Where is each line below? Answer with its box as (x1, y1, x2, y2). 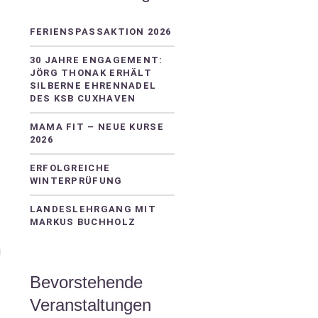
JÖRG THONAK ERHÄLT (29, 67, 153, 78)
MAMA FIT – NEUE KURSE (29, 121, 164, 132)
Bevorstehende (29, 273, 143, 292)
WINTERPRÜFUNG (29, 175, 123, 186)
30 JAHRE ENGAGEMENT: (29, 55, 163, 65)
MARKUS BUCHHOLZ (29, 216, 136, 227)
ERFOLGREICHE (29, 163, 111, 173)
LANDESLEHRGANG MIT (29, 204, 157, 214)
